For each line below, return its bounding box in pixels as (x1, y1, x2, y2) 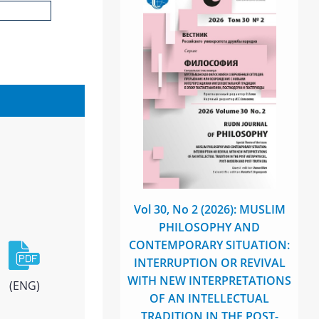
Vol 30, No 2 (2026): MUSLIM (133, 202, 286, 218)
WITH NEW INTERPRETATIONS (127, 273, 292, 289)
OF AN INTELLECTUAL (150, 291, 270, 307)
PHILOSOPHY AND (159, 219, 261, 236)
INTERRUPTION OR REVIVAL (133, 255, 286, 271)
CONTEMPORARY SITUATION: (129, 237, 291, 253)
